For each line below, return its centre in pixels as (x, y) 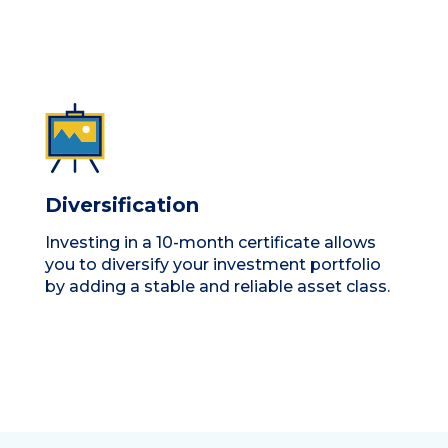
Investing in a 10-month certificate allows (210, 242)
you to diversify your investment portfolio (213, 264)
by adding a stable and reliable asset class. (217, 286)
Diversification (122, 204)
